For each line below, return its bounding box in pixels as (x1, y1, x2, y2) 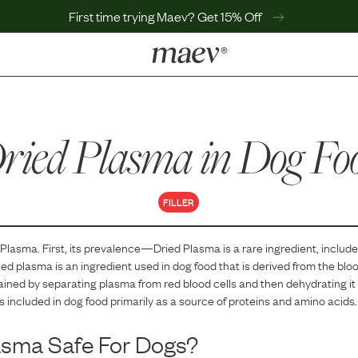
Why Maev (197, 111, 269, 132)
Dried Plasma (153, 238, 221, 256)
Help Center (197, 133, 281, 154)
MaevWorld (197, 156, 276, 177)
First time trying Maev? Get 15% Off (68, 7, 265, 25)
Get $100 (197, 178, 261, 199)
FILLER (163, 195, 195, 209)
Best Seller (112, 123, 152, 137)
